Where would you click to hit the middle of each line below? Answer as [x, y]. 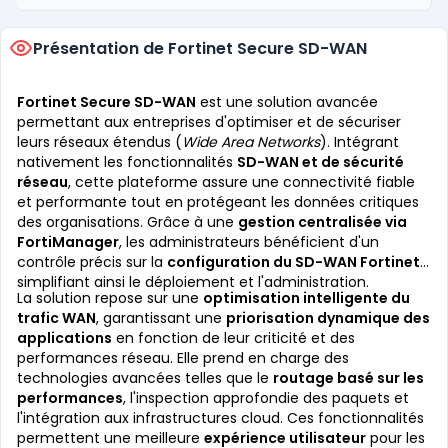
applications [64, 338]
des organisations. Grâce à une [127, 222]
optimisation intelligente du [306, 298]
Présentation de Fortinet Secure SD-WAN [200, 48]
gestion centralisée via [322, 222]
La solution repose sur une [110, 298]
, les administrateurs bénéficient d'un [249, 242]
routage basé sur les [348, 378]
